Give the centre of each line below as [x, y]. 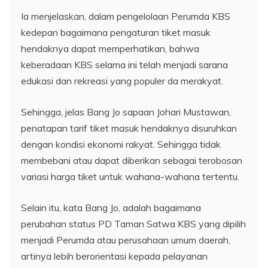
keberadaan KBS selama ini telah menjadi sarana [124, 64]
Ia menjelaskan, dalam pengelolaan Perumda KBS [126, 16]
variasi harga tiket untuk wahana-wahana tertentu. [130, 176]
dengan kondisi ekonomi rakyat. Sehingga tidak [121, 144]
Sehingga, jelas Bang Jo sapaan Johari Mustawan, [126, 112]
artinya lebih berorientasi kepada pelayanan [114, 256]
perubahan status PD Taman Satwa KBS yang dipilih [133, 223]
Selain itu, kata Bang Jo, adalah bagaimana [111, 207]
